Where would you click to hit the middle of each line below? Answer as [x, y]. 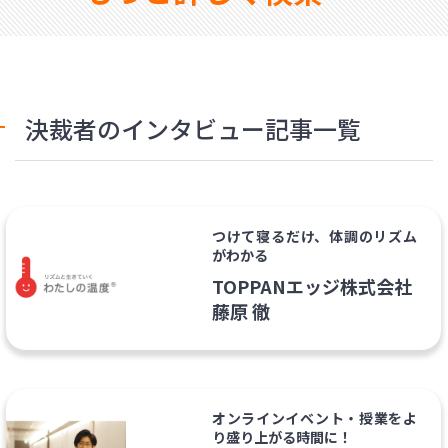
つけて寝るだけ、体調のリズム [314, 236]
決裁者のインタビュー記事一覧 [193, 128]
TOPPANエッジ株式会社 [311, 285]
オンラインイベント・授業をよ [314, 417]
